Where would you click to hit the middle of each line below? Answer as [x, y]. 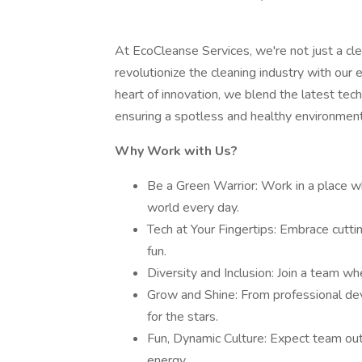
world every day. [193, 208]
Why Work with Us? [176, 151]
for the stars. [183, 317]
